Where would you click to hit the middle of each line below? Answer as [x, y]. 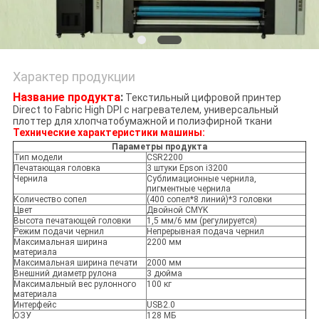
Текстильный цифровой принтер [202, 98]
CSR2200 [164, 158]
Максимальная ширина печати [75, 263]
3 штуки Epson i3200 [187, 168]
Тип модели [38, 158]
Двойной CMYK [177, 210]
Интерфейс [35, 305]
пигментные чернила [188, 189]
